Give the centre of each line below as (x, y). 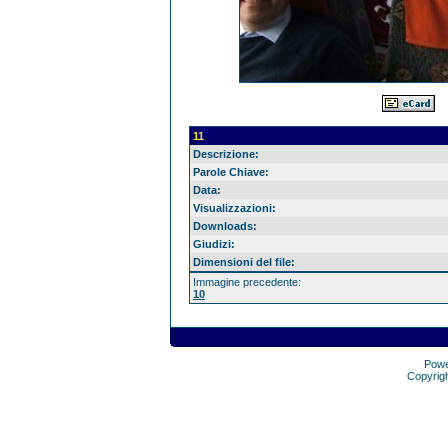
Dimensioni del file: (244, 262)
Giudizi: (214, 244)
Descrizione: (226, 154)
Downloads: (225, 226)
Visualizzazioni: (234, 208)
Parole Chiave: (231, 172)
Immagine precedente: (247, 282)
